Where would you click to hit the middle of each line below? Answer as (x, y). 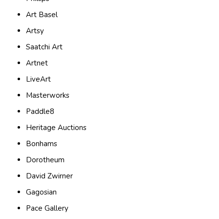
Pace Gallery (47, 208)
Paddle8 (40, 112)
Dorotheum (45, 160)
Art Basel (42, 15)
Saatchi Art (44, 47)
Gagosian (42, 192)
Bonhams (42, 144)
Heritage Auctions (56, 128)
